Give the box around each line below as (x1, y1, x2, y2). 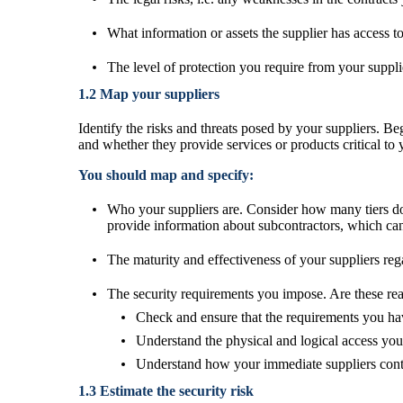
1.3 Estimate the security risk (78, 382, 254, 399)
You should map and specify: (78, 166, 254, 183)
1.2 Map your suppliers (78, 85, 219, 102)
